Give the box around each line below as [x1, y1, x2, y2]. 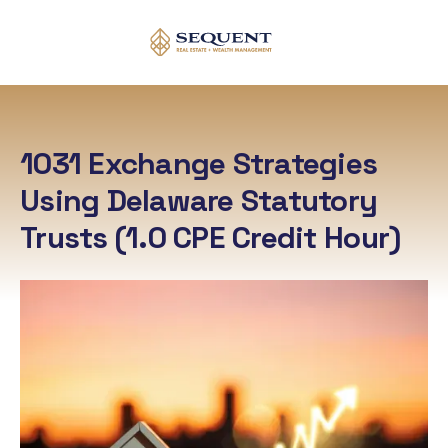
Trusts [20, 217, 115, 257]
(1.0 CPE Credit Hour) [114, 217, 401, 257]
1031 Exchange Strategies [20, 143, 378, 183]
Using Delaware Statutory [20, 180, 378, 220]
